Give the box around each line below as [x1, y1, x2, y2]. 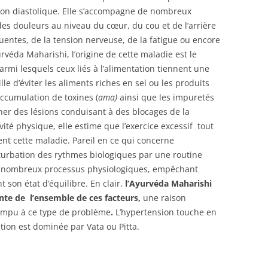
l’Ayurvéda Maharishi [125, 177, 212, 189]
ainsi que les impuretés [117, 91, 214, 103]
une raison [143, 191, 186, 203]
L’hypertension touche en [113, 206, 217, 218]
